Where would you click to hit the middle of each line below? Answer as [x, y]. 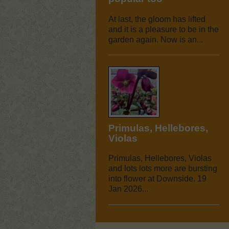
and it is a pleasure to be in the [164, 29]
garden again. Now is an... [156, 39]
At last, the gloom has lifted [157, 19]
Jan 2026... [128, 189]
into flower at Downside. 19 [157, 179]
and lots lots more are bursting [163, 169]
